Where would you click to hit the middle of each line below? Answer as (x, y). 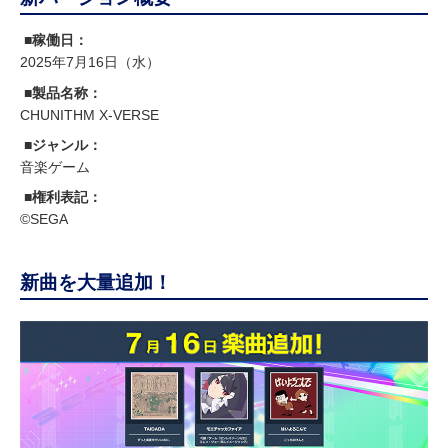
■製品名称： (63, 92)
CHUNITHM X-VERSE (89, 114)
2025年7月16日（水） (90, 62)
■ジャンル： (63, 144)
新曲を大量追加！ (96, 283)
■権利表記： (63, 197)
